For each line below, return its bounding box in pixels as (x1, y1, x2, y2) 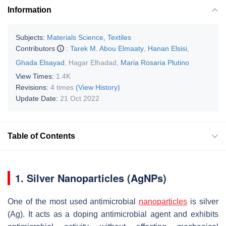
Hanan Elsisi (148, 44, 187, 52)
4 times (50, 83, 74, 91)
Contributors (16, 44, 57, 52)
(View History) (76, 83, 120, 91)
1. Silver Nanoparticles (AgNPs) (15, 170, 166, 185)
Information (8, 5, 51, 14)
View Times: (16, 72, 56, 80)
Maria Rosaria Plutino (121, 58, 189, 67)
